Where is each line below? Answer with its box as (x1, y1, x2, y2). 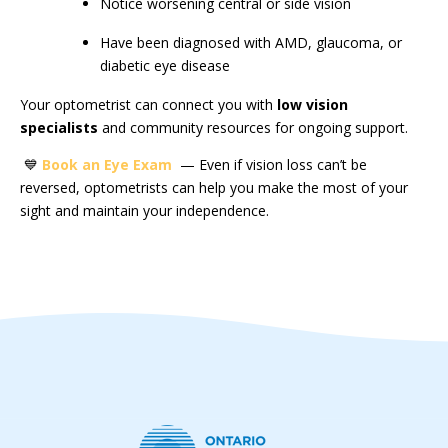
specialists (20, 117, 98, 137)
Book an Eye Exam (42, 154, 172, 174)
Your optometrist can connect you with (20, 94, 277, 114)
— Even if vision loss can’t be (172, 154, 367, 174)
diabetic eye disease (100, 55, 230, 75)
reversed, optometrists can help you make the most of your (20, 177, 408, 197)
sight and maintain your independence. (20, 200, 269, 220)
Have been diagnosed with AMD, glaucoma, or (100, 32, 402, 52)
